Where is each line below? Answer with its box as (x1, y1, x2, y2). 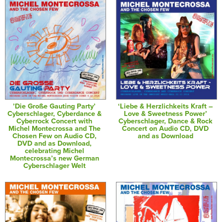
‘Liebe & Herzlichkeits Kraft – (117, 102, 213, 111)
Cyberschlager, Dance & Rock (118, 117, 213, 126)
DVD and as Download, (17, 139, 92, 148)
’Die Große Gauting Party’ (13, 102, 96, 111)
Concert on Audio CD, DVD (122, 124, 209, 133)
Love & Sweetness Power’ (123, 110, 207, 118)
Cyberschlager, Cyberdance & (7, 110, 102, 118)
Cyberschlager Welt (23, 162, 86, 170)
